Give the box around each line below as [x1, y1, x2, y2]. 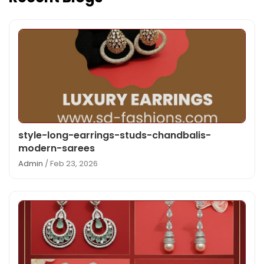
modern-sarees [18, 141, 95, 155]
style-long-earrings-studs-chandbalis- [18, 128, 211, 142]
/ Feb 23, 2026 [43, 157, 98, 169]
